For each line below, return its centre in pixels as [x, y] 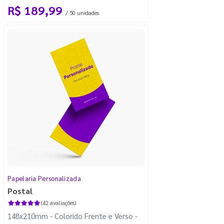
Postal [20, 190]
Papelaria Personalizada [44, 178]
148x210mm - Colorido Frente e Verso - [72, 215]
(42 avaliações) [58, 202]
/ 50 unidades [82, 12]
